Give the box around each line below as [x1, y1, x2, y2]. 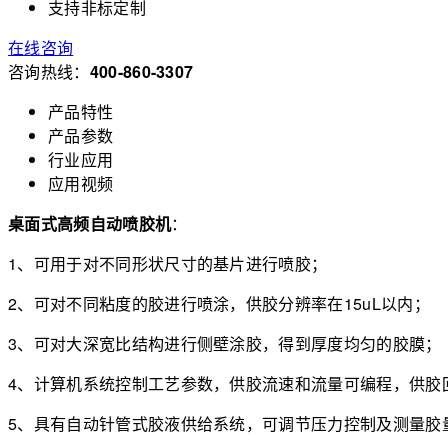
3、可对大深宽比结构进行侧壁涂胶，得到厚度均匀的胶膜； [8, 331, 442, 355]
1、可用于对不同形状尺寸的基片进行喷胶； [8, 251, 328, 275]
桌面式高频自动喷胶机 [8, 211, 172, 235]
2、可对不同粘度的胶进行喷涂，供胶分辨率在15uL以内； [8, 291, 430, 315]
